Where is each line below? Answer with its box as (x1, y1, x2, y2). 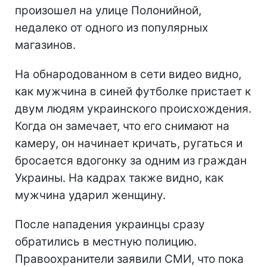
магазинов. (15, 38, 76, 52)
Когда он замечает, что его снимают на (15, 119, 229, 133)
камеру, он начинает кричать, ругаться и (15, 136, 243, 151)
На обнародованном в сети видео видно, (15, 67, 241, 82)
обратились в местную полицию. (15, 235, 197, 249)
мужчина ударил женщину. (15, 188, 166, 203)
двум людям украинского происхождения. (15, 102, 252, 116)
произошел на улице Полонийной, (15, 4, 201, 18)
